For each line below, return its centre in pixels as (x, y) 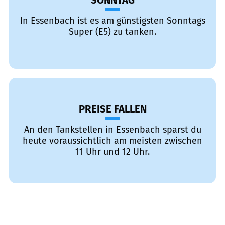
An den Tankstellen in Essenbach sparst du (113, 130)
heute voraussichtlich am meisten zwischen (113, 141)
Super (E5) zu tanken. (113, 32)
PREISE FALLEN (113, 109)
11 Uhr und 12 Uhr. (113, 152)
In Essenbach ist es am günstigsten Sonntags (113, 21)
